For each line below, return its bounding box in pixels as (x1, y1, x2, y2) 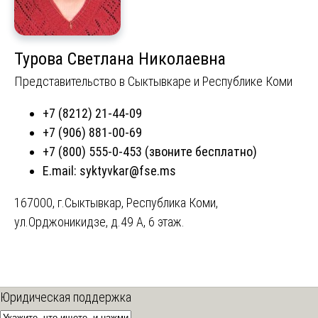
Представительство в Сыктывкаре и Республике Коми (14, 74, 292, 89)
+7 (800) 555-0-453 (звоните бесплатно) (43, 144, 257, 160)
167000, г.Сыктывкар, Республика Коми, (14, 195, 218, 211)
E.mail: (43, 163, 79, 179)
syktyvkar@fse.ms (79, 163, 176, 179)
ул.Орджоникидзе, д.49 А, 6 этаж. (14, 214, 185, 230)
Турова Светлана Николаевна (14, 49, 226, 70)
